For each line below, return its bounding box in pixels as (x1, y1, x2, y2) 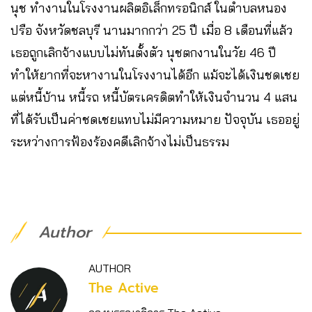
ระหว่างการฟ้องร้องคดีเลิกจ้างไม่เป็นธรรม (10, 134, 229, 150)
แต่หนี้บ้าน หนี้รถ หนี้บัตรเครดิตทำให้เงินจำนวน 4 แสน (10, 89, 297, 106)
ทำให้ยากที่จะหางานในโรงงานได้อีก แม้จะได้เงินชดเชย (10, 67, 299, 84)
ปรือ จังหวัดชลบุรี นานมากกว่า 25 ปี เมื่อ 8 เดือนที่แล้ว (10, 22, 292, 39)
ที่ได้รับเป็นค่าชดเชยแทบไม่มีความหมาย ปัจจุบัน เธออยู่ (10, 111, 299, 128)
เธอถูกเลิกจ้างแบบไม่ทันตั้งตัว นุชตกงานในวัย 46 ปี (10, 45, 276, 61)
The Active (88, 278, 159, 299)
